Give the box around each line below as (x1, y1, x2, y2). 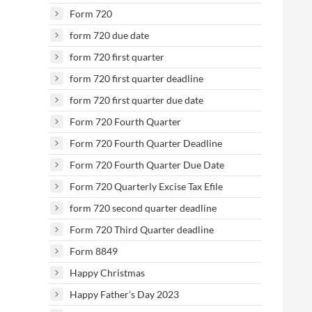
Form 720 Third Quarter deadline (70, 224, 214, 235)
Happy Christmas (70, 267, 145, 279)
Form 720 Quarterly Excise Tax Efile (70, 180, 223, 192)
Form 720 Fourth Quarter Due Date (70, 159, 224, 171)
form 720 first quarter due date (70, 94, 203, 106)
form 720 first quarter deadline (70, 72, 203, 84)
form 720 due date (70, 29, 149, 41)
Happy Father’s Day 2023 (70, 288, 179, 300)
